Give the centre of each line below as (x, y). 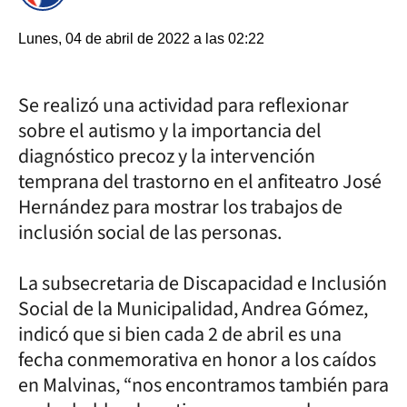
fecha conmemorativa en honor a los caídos (197, 360)
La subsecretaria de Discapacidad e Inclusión (203, 283)
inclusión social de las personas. (150, 233)
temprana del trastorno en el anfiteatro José (200, 182)
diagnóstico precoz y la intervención (167, 156)
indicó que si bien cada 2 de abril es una (180, 334)
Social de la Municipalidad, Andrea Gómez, (193, 309)
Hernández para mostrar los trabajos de (180, 207)
